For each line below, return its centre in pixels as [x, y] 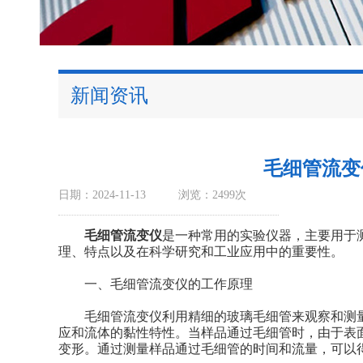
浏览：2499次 [212, 195]
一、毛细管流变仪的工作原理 [156, 284]
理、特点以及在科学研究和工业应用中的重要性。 [201, 252]
